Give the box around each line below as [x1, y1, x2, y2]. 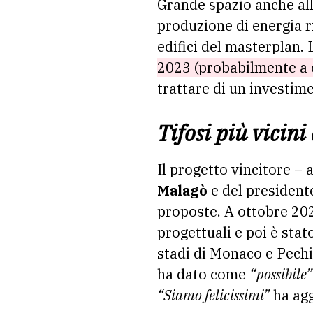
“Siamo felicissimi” [157, 285, 270, 305]
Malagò [157, 180, 208, 200]
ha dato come [157, 264, 249, 284]
